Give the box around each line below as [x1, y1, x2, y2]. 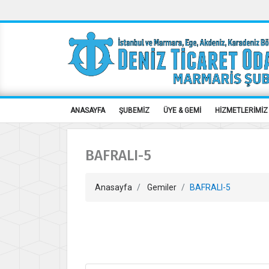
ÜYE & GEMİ [163, 106, 201, 115]
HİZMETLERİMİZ [215, 106, 268, 115]
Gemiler [147, 183, 177, 193]
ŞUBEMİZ [119, 106, 150, 115]
